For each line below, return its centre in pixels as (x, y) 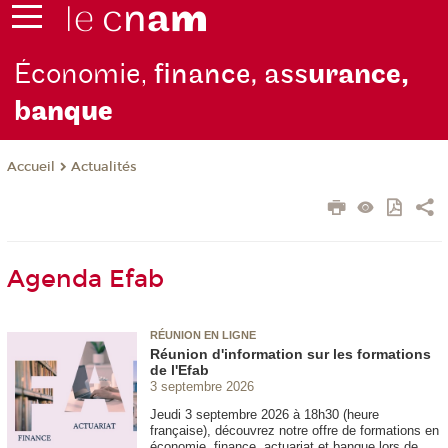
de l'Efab (179, 369)
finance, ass (231, 75)
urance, (359, 75)
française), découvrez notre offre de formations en (294, 430)
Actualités (103, 167)
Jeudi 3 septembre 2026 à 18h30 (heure (264, 414)
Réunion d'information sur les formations (290, 353)
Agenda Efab (85, 279)
